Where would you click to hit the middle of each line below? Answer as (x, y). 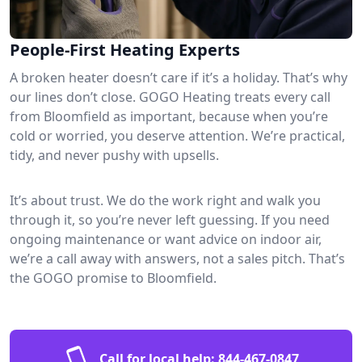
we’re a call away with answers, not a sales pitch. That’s (177, 258)
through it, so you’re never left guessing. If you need (170, 219)
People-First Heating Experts (125, 49)
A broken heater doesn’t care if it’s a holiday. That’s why (179, 77)
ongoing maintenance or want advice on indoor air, (166, 239)
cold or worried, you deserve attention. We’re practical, (177, 135)
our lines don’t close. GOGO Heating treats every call (170, 97)
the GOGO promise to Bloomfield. (113, 278)
